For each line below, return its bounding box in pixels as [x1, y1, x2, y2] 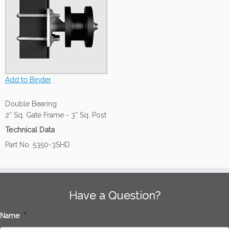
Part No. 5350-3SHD [5, 140, 70, 149]
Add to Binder [5, 75, 51, 84]
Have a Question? [68, 188, 161, 202]
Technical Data [5, 125, 55, 134]
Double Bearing [5, 99, 57, 108]
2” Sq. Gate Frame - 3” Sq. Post [5, 110, 106, 119]
